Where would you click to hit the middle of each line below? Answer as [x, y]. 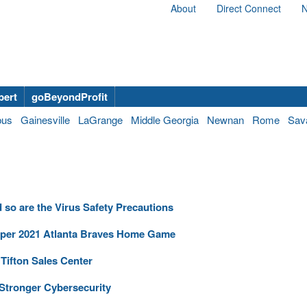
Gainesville [45, 119]
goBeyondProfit [70, 96]
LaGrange [100, 119]
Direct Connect [249, 8]
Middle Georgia [165, 119]
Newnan [225, 119]
